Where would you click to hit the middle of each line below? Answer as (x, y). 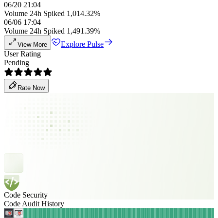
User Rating (22, 54)
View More (32, 45)
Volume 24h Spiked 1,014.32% (52, 13)
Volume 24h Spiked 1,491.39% (52, 31)
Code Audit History (34, 204)
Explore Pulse (82, 44)
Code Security (26, 195)
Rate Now (31, 88)
